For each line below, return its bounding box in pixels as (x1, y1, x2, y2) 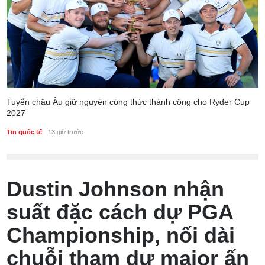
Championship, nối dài (7, 222, 235, 247)
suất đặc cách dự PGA (7, 199, 234, 224)
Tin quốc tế (7, 128, 43, 135)
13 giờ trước (48, 128, 84, 135)
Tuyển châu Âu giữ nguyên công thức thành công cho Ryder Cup (7, 96, 250, 106)
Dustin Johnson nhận (7, 176, 225, 201)
